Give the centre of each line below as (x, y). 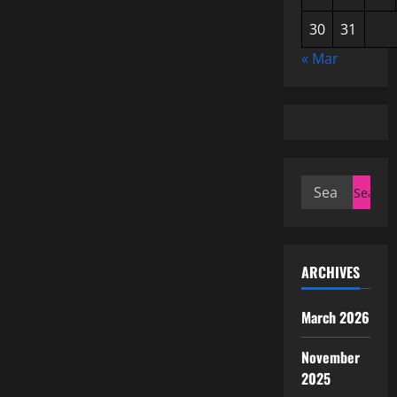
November (331, 357)
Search (324, 185)
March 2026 (335, 317)
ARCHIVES (330, 272)
